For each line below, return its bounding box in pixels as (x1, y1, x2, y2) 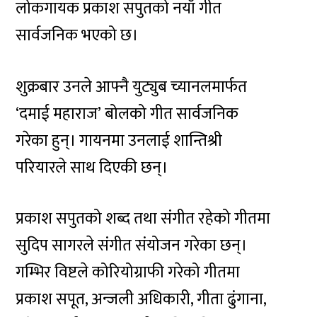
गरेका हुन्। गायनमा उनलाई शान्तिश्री (16, 127, 223, 154)
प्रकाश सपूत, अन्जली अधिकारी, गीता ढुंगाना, (16, 286, 267, 313)
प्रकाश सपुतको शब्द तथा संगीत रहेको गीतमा (16, 205, 271, 233)
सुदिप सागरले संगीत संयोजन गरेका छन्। (16, 232, 248, 260)
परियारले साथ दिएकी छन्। (16, 154, 168, 181)
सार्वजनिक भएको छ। (16, 22, 139, 50)
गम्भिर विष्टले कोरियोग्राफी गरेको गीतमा (16, 259, 241, 287)
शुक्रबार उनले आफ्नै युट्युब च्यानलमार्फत (16, 73, 248, 100)
